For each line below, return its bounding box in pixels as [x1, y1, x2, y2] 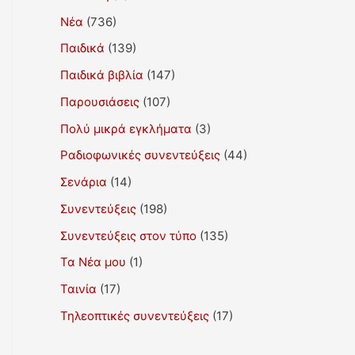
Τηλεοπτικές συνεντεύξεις [60, 307, 209, 323]
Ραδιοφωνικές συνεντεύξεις [60, 147, 220, 163]
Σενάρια [60, 174, 107, 189]
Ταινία [60, 281, 97, 296]
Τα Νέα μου [60, 254, 126, 270]
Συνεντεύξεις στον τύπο [60, 227, 197, 243]
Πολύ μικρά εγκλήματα [60, 120, 192, 136]
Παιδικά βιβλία [60, 67, 143, 82]
